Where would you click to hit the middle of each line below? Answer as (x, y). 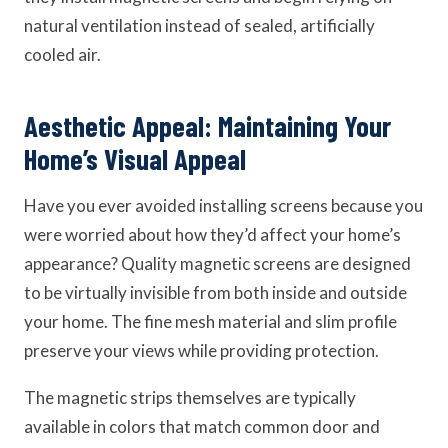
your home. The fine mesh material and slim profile (210, 321)
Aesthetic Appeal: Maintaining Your (207, 125)
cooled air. (62, 54)
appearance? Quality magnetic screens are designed (217, 263)
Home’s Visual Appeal (135, 158)
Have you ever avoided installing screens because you (223, 205)
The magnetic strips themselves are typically (190, 397)
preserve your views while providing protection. (201, 350)
